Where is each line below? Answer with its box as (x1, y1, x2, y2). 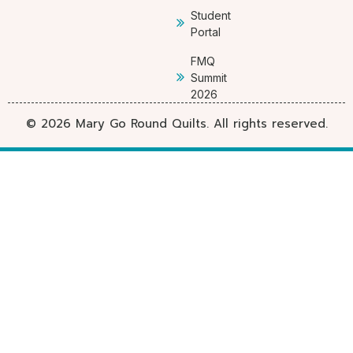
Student (190, 8, 231, 22)
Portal (190, 24, 221, 39)
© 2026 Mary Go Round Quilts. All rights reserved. (25, 114, 328, 132)
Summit (190, 70, 227, 84)
